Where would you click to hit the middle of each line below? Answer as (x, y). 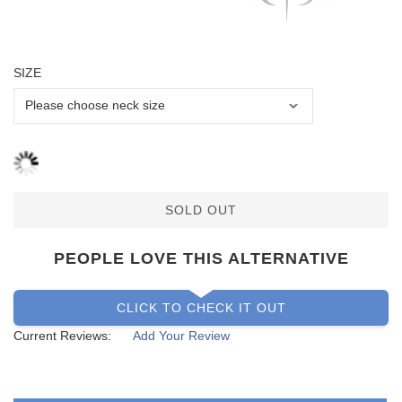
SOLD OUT (201, 210)
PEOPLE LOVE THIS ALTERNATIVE (201, 259)
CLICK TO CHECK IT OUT (201, 308)
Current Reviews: (62, 336)
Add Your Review (181, 336)
